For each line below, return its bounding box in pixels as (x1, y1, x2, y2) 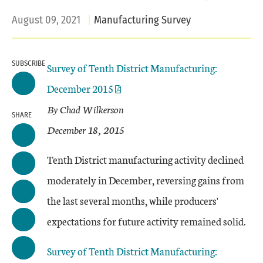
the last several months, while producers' (47, 193, 218, 208)
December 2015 (47, 81, 113, 96)
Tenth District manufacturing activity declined (47, 152, 244, 167)
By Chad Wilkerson (47, 102, 124, 116)
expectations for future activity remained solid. (47, 214, 246, 228)
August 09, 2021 (12, 14, 80, 26)
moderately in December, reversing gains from (47, 173, 244, 187)
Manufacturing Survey (92, 14, 191, 26)
